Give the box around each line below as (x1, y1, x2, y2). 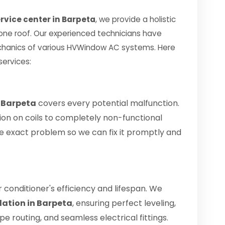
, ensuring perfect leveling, (72, 197, 176, 209)
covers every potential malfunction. (36, 97, 179, 109)
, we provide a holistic (95, 14, 176, 25)
